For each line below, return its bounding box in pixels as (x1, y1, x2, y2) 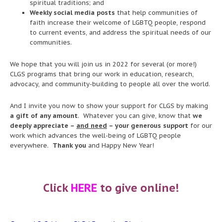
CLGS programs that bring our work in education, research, (10, 69, 194, 78)
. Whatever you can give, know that (78, 111, 193, 120)
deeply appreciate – (10, 121, 76, 130)
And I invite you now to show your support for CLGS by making (10, 101, 208, 110)
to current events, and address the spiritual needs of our (30, 28, 211, 37)
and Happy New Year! (88, 141, 154, 150)
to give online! (97, 180, 179, 195)
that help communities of (115, 8, 198, 17)
